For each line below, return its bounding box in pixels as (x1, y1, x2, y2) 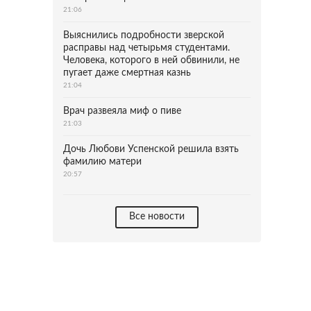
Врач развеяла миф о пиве (63, 106, 181, 116)
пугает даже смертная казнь (63, 68, 191, 78)
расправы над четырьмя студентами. (63, 43, 230, 53)
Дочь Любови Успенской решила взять (63, 144, 239, 154)
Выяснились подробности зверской (63, 31, 224, 40)
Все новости (129, 212, 185, 221)
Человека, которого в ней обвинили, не (63, 56, 239, 65)
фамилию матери (63, 157, 142, 167)
